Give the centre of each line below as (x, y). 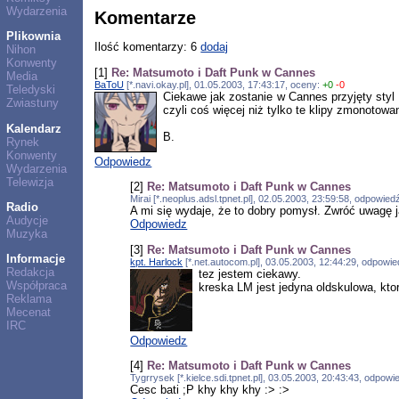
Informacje (35, 259)
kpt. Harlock (157, 261)
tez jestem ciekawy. (249, 273)
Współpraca (36, 286)
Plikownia (33, 37)
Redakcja (30, 273)
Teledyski (30, 90)
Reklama (28, 299)
